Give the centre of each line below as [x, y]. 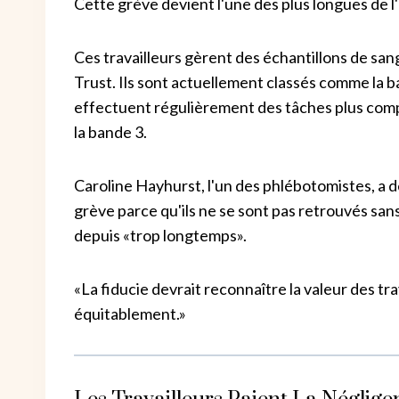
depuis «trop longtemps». [160, 235]
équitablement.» [130, 313]
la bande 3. [110, 131]
